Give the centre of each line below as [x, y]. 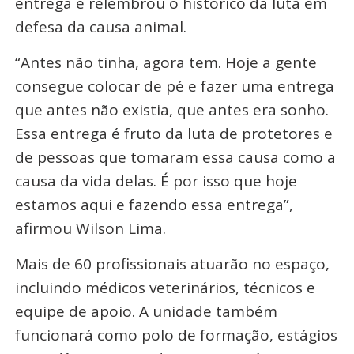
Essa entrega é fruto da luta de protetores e [173, 133]
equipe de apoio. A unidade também [146, 311]
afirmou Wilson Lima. [90, 228]
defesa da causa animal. [100, 26]
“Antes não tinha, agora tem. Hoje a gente [166, 62]
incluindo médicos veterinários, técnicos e [165, 287]
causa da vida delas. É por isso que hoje [156, 181]
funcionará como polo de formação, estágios [176, 335]
